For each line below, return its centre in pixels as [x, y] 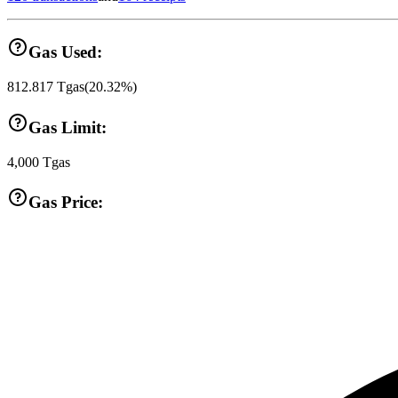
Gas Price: [66, 203]
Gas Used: [65, 52]
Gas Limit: [68, 127]
